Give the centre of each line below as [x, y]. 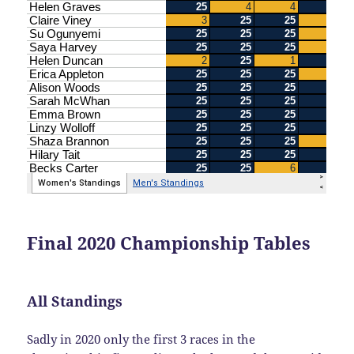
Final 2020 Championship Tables [169, 243]
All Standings [75, 301]
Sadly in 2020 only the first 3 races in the [141, 339]
